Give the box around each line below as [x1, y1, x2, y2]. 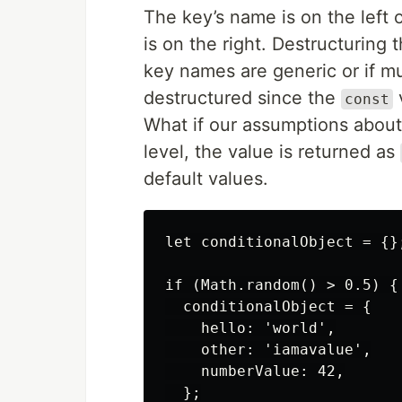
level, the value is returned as [144, 141, 400, 162]
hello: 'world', [165, 319, 336, 336]
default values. [144, 168, 268, 189]
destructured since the [144, 87, 341, 109]
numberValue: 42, [165, 363, 345, 380]
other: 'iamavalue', [165, 341, 371, 358]
